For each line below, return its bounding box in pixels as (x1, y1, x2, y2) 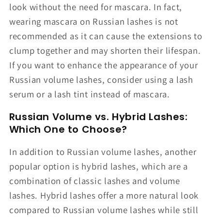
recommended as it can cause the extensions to (9, 30, 202, 42)
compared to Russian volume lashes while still (9, 204, 199, 216)
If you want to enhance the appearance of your (9, 59, 198, 71)
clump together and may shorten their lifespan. (9, 44, 201, 56)
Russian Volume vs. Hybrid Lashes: (9, 109, 188, 124)
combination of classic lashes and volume (9, 175, 180, 187)
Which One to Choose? (9, 122, 127, 136)
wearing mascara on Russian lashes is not (9, 15, 178, 27)
